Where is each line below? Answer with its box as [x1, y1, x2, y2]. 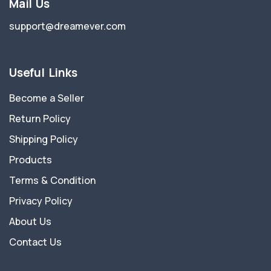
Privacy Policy [9, 194, 73, 207]
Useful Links [9, 65, 77, 80]
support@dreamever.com [9, 19, 126, 33]
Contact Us [9, 235, 62, 249]
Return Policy [9, 112, 71, 125]
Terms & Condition [9, 174, 96, 187]
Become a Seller [9, 91, 84, 105]
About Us [9, 215, 51, 228]
